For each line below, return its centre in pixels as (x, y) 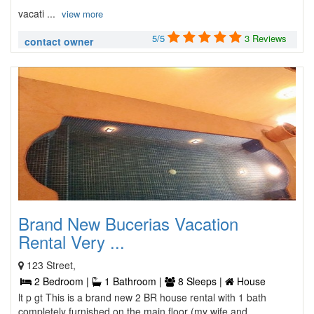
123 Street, (51, 265)
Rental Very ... (71, 241)
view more (82, 14)
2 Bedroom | (62, 281)
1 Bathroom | (133, 281)
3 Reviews (266, 38)
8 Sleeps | (200, 281)
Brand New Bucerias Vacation (128, 223)
